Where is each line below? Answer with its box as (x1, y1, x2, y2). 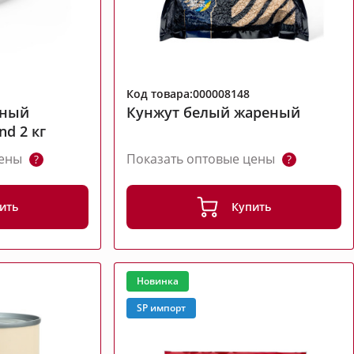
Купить (232, 199, 272, 215)
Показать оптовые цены (126, 150, 279, 168)
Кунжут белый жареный (126, 103, 301, 122)
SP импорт (137, 301, 186, 315)
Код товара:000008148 (126, 86, 250, 102)
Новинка (137, 274, 179, 288)
